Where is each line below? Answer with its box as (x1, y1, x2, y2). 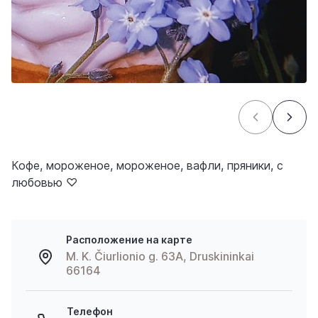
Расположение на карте (65, 234, 192, 246)
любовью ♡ (11, 175, 77, 190)
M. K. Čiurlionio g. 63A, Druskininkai (65, 249, 254, 263)
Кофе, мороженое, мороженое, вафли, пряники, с (11, 158, 283, 172)
